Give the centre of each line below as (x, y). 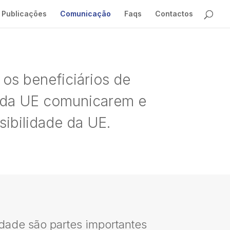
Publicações (24, 14)
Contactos (174, 14)
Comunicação (85, 14)
